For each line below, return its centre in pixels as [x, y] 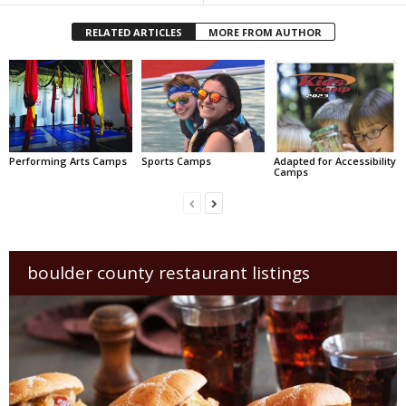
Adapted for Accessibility [334, 160]
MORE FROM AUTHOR [265, 32]
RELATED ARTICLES [133, 32]
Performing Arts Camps [68, 160]
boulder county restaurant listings [169, 272]
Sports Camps [176, 160]
